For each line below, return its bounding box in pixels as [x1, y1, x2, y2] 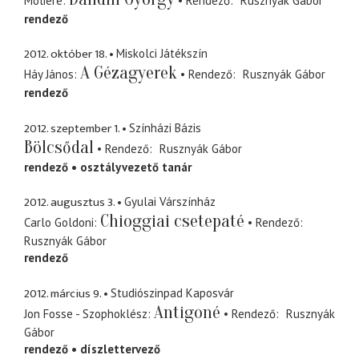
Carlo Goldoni [24, 215, 94, 231]
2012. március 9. [24, 283, 101, 304]
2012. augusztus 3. [24, 192, 115, 213]
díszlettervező [80, 341, 160, 357]
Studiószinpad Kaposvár [111, 284, 234, 301]
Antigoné [154, 301, 220, 323]
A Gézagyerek [80, 63, 177, 84]
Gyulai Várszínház [124, 194, 216, 210]
